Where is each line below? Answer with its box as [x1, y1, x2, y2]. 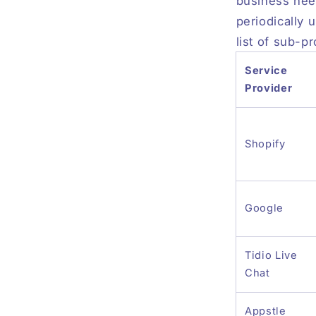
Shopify [245, 138, 286, 151]
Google [245, 202, 284, 215]
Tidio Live [245, 249, 298, 262]
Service [245, 64, 288, 78]
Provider [245, 82, 293, 95]
